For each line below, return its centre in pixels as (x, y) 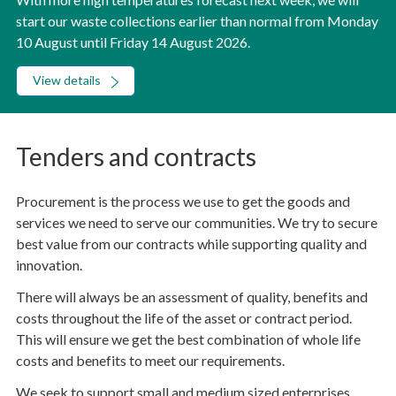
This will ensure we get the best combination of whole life (188, 339)
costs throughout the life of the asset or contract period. (184, 318)
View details (67, 80)
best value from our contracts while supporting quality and (191, 244)
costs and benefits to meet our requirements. (150, 361)
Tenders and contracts (136, 157)
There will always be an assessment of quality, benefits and (192, 297)
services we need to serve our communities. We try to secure (197, 223)
